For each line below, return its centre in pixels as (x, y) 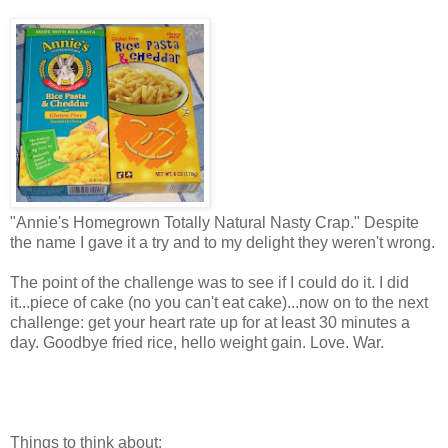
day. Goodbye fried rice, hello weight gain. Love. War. (197, 342)
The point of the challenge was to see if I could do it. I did (209, 282)
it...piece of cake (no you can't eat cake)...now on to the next (219, 302)
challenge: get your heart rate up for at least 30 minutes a (210, 322)
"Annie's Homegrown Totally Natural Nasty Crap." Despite (214, 222)
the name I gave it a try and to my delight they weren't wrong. (222, 242)
